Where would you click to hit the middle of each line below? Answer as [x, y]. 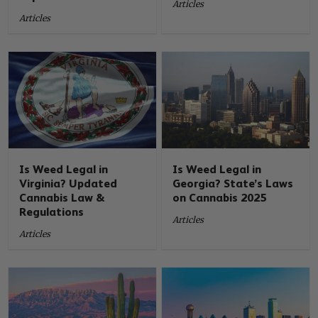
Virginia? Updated [68, 183]
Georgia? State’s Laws [233, 183]
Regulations [52, 212]
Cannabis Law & [62, 197]
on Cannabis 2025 [220, 197]
